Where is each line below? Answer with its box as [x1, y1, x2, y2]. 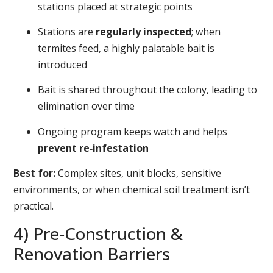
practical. [13, 199, 54, 213]
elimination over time [38, 99, 135, 113]
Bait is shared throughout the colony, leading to [38, 83, 258, 97]
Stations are [38, 25, 96, 38]
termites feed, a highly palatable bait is [38, 41, 215, 55]
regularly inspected [96, 25, 192, 38]
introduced [38, 58, 88, 71]
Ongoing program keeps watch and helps [38, 124, 228, 138]
